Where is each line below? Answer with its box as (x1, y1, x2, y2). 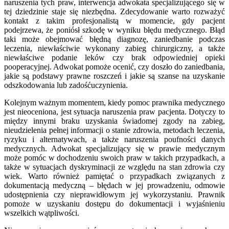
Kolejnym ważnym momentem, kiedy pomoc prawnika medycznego (4, 98, 225, 107)
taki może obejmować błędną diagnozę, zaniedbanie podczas (4, 35, 225, 44)
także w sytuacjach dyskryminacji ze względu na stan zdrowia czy (4, 163, 225, 172)
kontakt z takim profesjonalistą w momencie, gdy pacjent (4, 16, 225, 26)
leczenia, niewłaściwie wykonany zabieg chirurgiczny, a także (4, 44, 225, 53)
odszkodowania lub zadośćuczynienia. (4, 81, 128, 90)
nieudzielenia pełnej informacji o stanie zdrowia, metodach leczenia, (4, 126, 225, 135)
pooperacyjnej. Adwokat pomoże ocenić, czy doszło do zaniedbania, (4, 62, 225, 72)
